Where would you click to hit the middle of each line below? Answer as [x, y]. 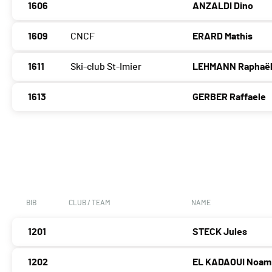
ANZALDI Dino [223, 6]
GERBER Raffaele [229, 97]
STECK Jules [220, 232]
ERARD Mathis [223, 37]
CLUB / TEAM [90, 203]
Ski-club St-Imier [106, 67]
